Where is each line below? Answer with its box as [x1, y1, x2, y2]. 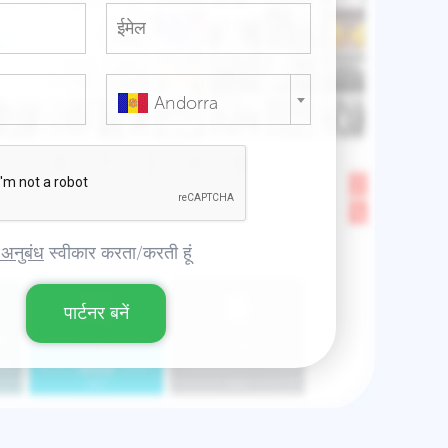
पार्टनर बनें [63, 302, 129, 324]
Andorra [154, 91, 218, 114]
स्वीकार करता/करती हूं [44, 242, 192, 264]
